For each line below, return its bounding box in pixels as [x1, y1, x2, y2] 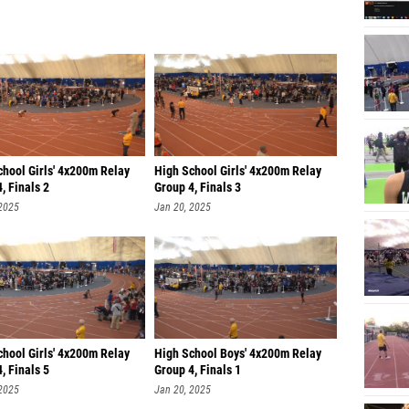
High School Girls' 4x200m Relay [154, 163, 321, 179]
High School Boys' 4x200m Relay [154, 346, 321, 362]
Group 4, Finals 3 [154, 180, 241, 195]
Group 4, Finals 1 [154, 362, 241, 378]
